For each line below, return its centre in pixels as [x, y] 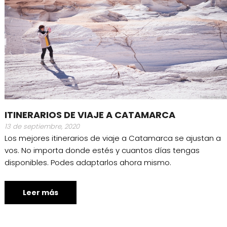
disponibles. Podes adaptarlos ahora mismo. [88, 163]
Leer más [40, 193]
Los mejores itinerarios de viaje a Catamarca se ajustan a [112, 138]
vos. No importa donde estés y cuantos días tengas [102, 150]
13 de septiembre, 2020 [42, 127]
